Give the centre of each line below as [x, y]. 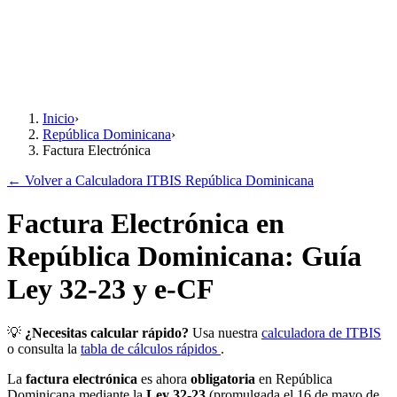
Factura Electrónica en [146, 224]
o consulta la [44, 348]
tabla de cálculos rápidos [151, 348]
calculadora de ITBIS [321, 332]
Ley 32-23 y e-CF [111, 289]
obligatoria [223, 378]
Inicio [58, 118]
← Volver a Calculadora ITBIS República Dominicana [160, 180]
